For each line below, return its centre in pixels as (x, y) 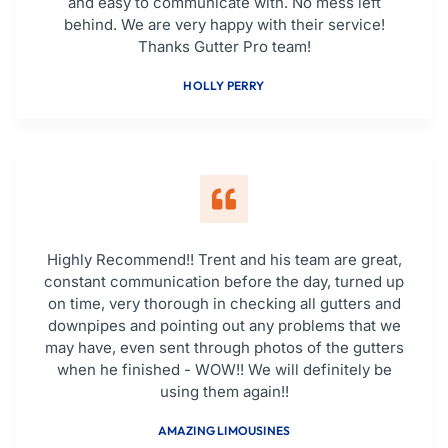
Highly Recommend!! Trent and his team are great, (224, 260)
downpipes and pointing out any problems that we (224, 326)
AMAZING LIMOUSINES (224, 431)
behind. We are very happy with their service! (224, 25)
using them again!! (224, 392)
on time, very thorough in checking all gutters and (224, 304)
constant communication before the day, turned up (224, 282)
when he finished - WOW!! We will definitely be (224, 370)
